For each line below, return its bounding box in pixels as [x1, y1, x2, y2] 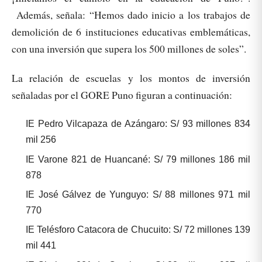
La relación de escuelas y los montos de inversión [12, 71, 250, 85]
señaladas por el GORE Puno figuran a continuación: [12, 88, 232, 102]
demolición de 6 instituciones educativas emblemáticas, [12, 25, 250, 39]
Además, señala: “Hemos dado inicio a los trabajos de [12, 8, 250, 22]
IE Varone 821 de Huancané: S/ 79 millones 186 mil [26, 154, 250, 164]
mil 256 [26, 135, 56, 145]
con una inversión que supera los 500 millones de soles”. [12, 42, 250, 56]
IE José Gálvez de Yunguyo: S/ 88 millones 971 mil [26, 189, 250, 200]
